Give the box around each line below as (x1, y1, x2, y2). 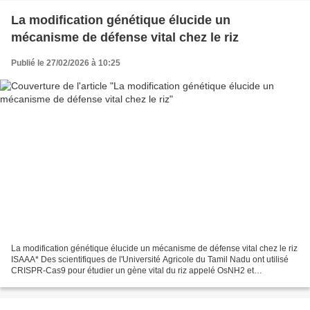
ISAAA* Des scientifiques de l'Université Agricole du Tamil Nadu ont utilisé (11, 254, 289, 264)
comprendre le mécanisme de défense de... (11, 276, 174, 286)
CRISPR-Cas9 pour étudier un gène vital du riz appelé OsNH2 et (11, 265, 254, 275)
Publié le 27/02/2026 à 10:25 (11, 58, 120, 69)
